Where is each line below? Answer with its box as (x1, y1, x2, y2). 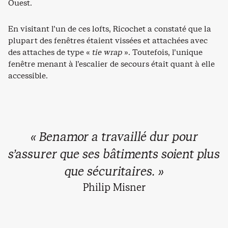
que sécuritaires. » (64, 163, 164, 180)
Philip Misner (82, 180, 146, 194)
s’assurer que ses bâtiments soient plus (8, 146, 220, 162)
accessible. (8, 70, 48, 81)
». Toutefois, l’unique (122, 46, 203, 58)
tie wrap (92, 46, 122, 58)
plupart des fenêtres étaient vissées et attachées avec (8, 35, 208, 46)
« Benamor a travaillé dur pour (30, 128, 198, 145)
